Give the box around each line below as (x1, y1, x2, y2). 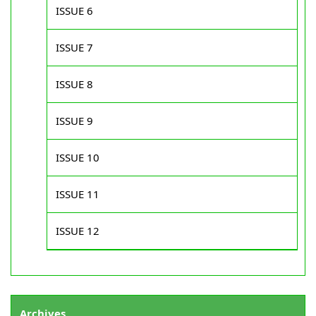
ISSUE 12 (56, 224, 99, 238)
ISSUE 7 (56, 40, 93, 54)
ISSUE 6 (56, 4, 93, 18)
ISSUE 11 (56, 187, 99, 201)
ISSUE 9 (56, 114, 93, 128)
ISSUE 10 (56, 150, 99, 164)
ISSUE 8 (56, 77, 93, 91)
